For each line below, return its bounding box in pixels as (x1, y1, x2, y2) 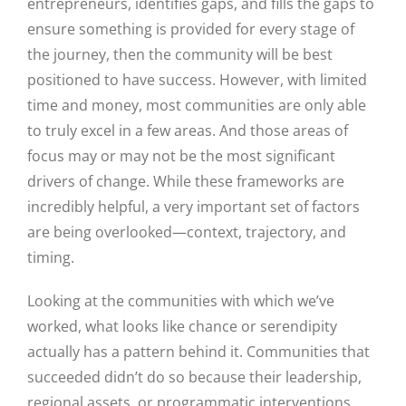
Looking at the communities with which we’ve (27, 291, 334, 312)
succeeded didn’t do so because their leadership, (27, 367, 362, 388)
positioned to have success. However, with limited (27, 70, 367, 91)
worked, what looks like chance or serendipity (27, 316, 337, 337)
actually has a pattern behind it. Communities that (27, 342, 370, 362)
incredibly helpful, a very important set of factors (27, 197, 360, 217)
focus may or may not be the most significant (27, 146, 335, 167)
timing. (27, 247, 74, 268)
